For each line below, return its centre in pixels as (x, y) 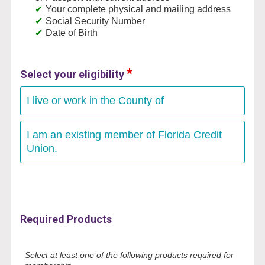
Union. (42, 148)
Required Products (66, 219)
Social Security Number (95, 21)
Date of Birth (71, 33)
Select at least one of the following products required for (129, 255)
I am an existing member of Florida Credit (124, 135)
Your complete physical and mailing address (138, 9)
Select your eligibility (72, 74)
